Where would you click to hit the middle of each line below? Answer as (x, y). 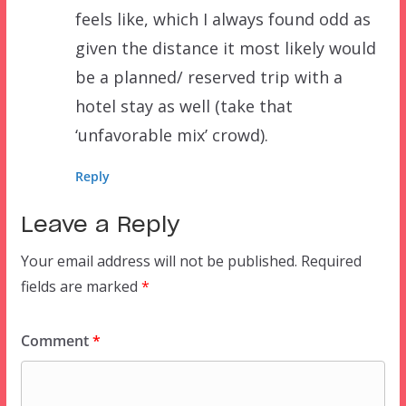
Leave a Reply (100, 226)
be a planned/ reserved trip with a (208, 77)
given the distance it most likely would (225, 48)
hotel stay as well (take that (184, 106)
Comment (56, 341)
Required (331, 261)
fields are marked (81, 287)
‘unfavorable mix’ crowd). (171, 135)
